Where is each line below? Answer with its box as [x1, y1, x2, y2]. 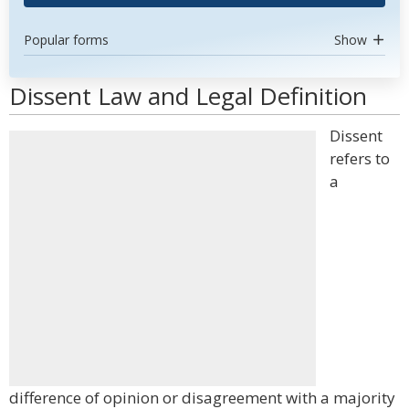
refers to [330, 148, 390, 169]
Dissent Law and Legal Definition [9, 79, 367, 112]
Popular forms [24, 31, 109, 48]
